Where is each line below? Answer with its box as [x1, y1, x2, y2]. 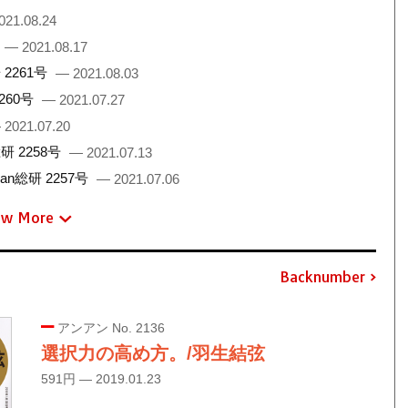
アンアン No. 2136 [53, 321, 165, 336]
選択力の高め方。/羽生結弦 [40, 343, 265, 364]
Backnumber [279, 267, 365, 286]
